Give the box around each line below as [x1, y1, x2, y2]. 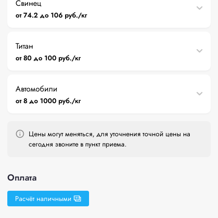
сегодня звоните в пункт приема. [29, 139, 127, 149]
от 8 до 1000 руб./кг [16, 95, 81, 106]
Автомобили [16, 83, 57, 94]
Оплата [7, 171, 36, 184]
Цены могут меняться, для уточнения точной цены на [29, 128, 190, 139]
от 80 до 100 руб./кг [16, 53, 81, 63]
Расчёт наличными [15, 193, 72, 203]
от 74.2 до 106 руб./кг [16, 10, 88, 20]
